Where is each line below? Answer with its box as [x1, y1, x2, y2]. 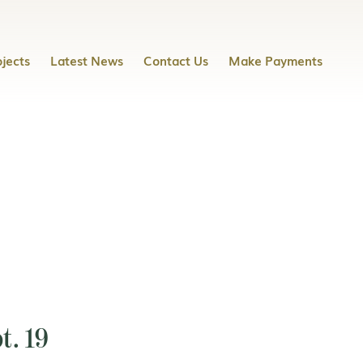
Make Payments [228, 51, 322, 69]
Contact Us [143, 51, 208, 69]
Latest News [50, 51, 123, 69]
